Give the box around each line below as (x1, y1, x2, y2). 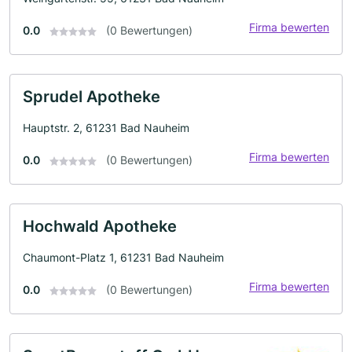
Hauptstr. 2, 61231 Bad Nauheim (23, 121, 189, 134)
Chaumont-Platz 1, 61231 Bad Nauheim (23, 251, 224, 264)
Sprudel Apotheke (23, 87, 160, 106)
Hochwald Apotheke (23, 217, 177, 236)
